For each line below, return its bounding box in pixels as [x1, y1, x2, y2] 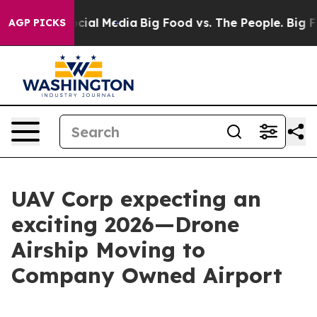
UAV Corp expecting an [11, 185, 261, 212]
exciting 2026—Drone [11, 211, 239, 238]
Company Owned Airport [11, 262, 282, 289]
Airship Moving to [11, 236, 205, 263]
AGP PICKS [8, 16, 66, 29]
